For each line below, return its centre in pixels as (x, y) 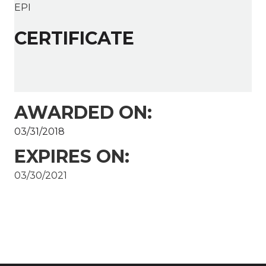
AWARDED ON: (83, 113)
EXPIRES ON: (72, 157)
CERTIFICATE (74, 39)
